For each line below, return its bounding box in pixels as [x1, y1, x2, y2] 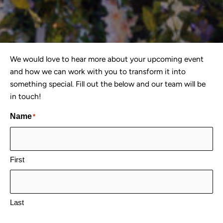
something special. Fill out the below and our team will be [10, 79, 206, 89]
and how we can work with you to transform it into [10, 66, 186, 76]
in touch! [10, 91, 41, 101]
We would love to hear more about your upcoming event [10, 54, 204, 64]
